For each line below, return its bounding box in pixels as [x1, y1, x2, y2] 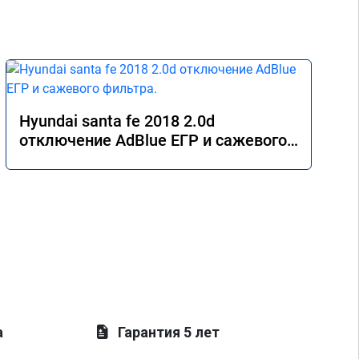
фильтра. [19, 150, 88, 169]
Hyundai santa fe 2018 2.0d [19, 111, 215, 131]
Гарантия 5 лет [118, 324, 220, 341]
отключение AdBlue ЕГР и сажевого [19, 131, 287, 150]
